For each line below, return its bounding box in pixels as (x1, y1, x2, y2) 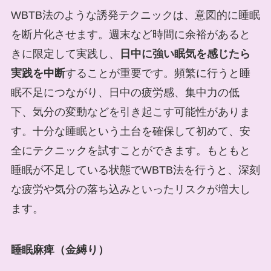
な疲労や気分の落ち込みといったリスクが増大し (10, 183, 250, 195)
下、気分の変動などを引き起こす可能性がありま (10, 105, 250, 118)
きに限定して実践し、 (10, 47, 120, 60)
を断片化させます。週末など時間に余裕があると (10, 28, 250, 41)
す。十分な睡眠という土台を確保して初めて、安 (10, 125, 250, 137)
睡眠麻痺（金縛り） (10, 243, 109, 256)
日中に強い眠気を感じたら (119, 47, 250, 60)
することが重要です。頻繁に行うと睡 (65, 67, 250, 79)
